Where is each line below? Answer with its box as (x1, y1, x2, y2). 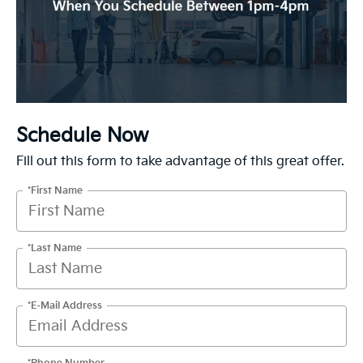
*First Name (28, 184, 83, 197)
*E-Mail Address (28, 299, 102, 312)
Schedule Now (16, 124, 148, 147)
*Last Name (28, 241, 82, 254)
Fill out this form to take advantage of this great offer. (16, 154, 344, 169)
